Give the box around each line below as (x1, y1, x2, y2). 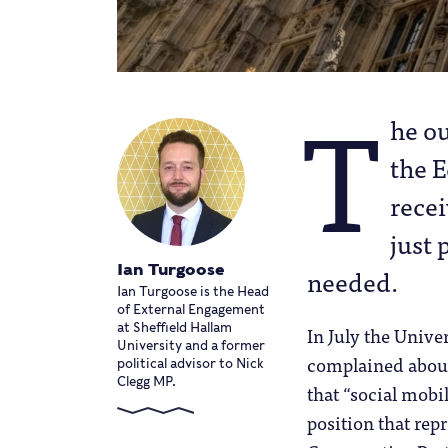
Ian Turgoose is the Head (117, 283, 269, 299)
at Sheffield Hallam (117, 319, 232, 335)
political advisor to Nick (117, 355, 264, 371)
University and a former (117, 337, 265, 353)
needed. (307, 260, 398, 303)
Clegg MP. (117, 373, 176, 389)
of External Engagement (117, 301, 265, 317)
